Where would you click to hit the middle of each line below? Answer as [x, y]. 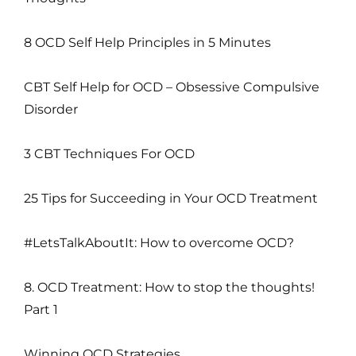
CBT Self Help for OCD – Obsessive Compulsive [172, 87]
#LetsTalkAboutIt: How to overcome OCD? [159, 243]
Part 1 [41, 310]
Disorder [51, 110]
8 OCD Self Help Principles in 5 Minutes [147, 43]
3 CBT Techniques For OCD [109, 154]
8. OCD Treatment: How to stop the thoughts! [169, 288]
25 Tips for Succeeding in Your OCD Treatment [171, 199]
